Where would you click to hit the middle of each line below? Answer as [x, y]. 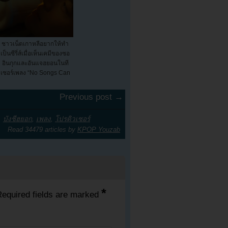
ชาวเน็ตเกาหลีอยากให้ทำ [35, 44]
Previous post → [91, 97]
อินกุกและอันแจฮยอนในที [35, 63]
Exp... [35, 81]
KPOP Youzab [99, 129]
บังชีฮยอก [18, 119]
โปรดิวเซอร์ [73, 119]
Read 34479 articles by [42, 129]
